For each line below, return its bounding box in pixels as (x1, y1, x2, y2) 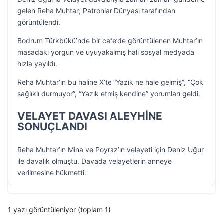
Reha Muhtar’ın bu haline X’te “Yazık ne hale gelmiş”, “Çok (17, 78, 203, 86)
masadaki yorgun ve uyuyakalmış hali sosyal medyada (17, 48, 194, 56)
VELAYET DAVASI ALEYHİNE (17, 110, 162, 122)
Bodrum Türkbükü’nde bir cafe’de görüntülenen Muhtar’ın (17, 36, 203, 45)
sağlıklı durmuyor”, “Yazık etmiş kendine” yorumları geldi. (17, 89, 200, 98)
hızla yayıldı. (17, 59, 57, 68)
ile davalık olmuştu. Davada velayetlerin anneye (17, 157, 172, 165)
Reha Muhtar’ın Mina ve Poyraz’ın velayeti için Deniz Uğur (17, 145, 204, 154)
